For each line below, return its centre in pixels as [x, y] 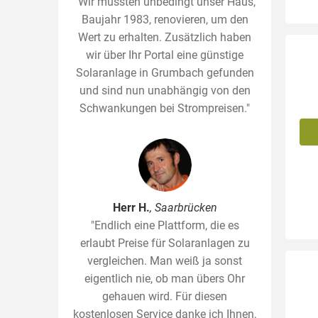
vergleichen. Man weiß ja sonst [165, 261]
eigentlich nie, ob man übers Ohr [165, 279]
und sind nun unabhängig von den [165, 91]
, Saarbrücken [183, 208]
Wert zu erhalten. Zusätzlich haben [165, 37]
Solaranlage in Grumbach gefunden [165, 73]
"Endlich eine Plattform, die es [165, 225]
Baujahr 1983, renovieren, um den [165, 20]
